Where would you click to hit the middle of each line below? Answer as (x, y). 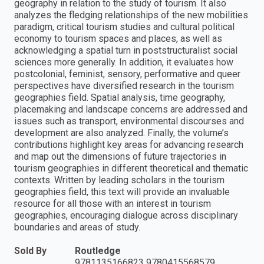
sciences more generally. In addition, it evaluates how (124, 62)
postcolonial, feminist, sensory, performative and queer (127, 74)
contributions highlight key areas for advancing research (129, 145)
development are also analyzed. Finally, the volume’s (121, 133)
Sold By (30, 251)
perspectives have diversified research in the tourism (124, 86)
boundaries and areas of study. (77, 227)
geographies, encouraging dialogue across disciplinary (126, 216)
